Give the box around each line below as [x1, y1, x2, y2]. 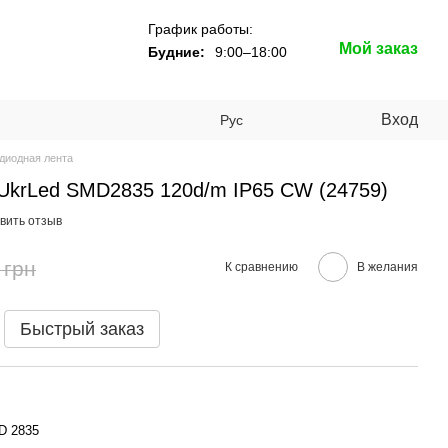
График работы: [148, 20, 253, 37]
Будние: [148, 43, 205, 60]
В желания [357, 259, 418, 274]
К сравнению [225, 259, 298, 274]
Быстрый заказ [20, 319, 144, 339]
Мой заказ [339, 40, 418, 57]
